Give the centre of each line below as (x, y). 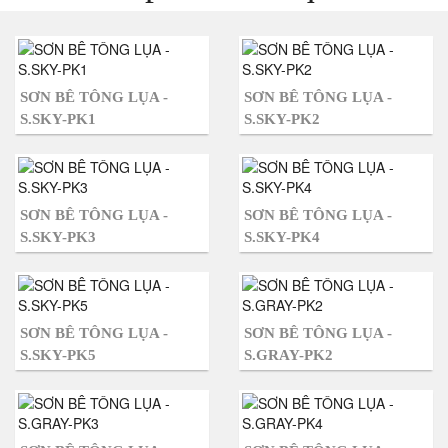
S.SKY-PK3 (58, 237)
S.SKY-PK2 (282, 119)
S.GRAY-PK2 (288, 355)
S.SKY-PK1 (58, 119)
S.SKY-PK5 (58, 355)
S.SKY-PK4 (282, 237)
